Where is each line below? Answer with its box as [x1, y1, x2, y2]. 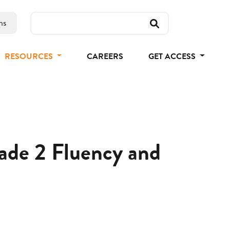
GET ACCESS [148, 50, 198, 63]
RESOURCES [4, 50, 55, 63]
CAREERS [87, 50, 124, 63]
